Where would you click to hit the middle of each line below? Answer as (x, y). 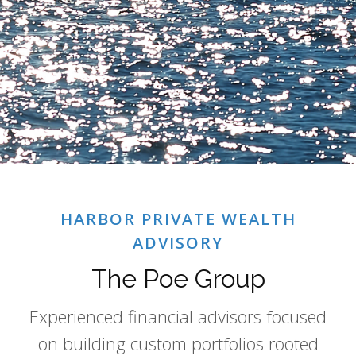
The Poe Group (178, 279)
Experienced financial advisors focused (178, 317)
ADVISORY (178, 243)
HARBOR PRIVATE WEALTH (178, 219)
